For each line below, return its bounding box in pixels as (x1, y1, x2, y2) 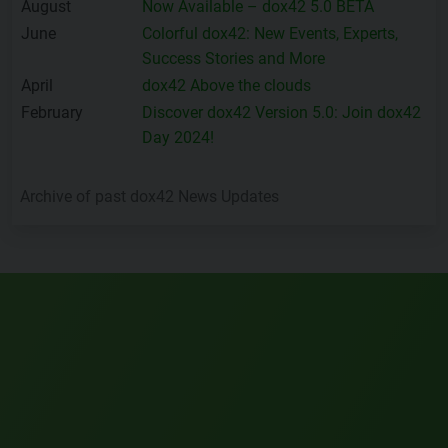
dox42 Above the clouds (142, 76, 311, 96)
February (21, 103, 83, 123)
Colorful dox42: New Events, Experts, (142, 24, 398, 44)
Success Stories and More (142, 49, 325, 69)
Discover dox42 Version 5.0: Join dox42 (142, 103, 421, 123)
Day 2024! (142, 128, 214, 148)
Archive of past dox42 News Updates (20, 187, 279, 207)
